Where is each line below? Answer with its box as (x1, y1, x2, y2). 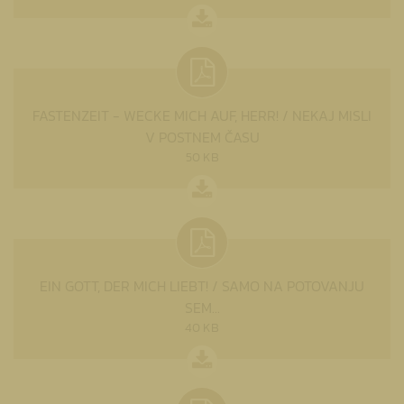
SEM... (184, 296, 220, 318)
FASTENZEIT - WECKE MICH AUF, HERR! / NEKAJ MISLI (32, 104, 372, 126)
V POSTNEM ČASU (144, 125, 260, 148)
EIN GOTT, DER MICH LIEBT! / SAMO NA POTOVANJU (40, 274, 364, 297)
